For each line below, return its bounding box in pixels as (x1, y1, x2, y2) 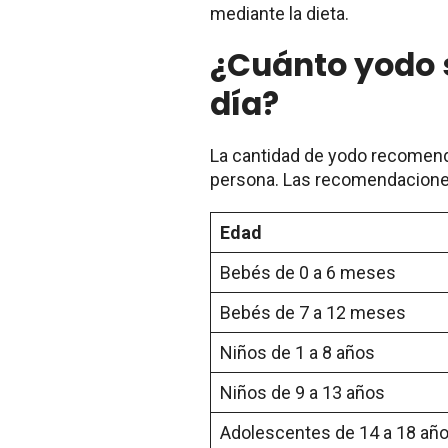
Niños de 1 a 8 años (220, 341, 375, 363)
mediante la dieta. (210, 2, 349, 24)
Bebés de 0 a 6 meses (220, 261, 396, 283)
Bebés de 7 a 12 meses (220, 301, 406, 323)
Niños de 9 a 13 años (220, 381, 385, 403)
